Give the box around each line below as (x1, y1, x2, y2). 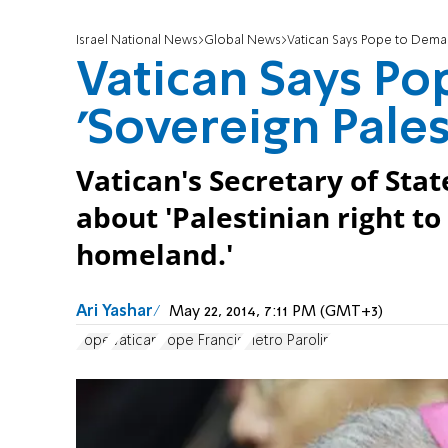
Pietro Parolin (244, 333, 331, 348)
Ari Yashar (76, 304, 153, 321)
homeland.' (76, 236, 233, 274)
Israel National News (76, 34, 198, 48)
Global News (204, 34, 281, 48)
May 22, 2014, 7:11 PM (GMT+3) (169, 304, 383, 321)
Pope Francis (159, 333, 244, 348)
